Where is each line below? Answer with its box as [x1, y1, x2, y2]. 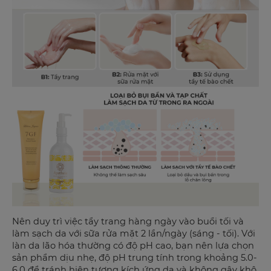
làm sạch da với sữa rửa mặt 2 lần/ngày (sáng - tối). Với [12, 227, 255, 239]
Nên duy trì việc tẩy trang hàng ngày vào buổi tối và [12, 215, 244, 227]
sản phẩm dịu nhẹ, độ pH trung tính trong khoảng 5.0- [12, 252, 257, 263]
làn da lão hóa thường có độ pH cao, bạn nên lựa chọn [12, 240, 254, 251]
